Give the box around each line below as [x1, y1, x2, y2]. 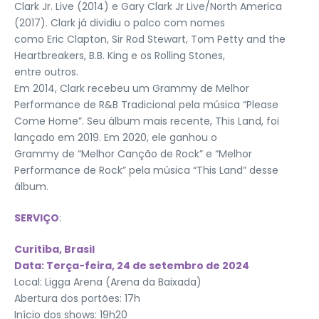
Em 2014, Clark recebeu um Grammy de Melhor [14, 80, 249, 95]
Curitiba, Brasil [14, 241, 95, 256]
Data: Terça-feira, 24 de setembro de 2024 [14, 258, 249, 273]
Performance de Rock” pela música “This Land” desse [14, 162, 278, 177]
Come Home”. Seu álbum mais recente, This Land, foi [14, 113, 279, 128]
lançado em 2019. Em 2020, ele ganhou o [14, 130, 217, 145]
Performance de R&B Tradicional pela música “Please [14, 97, 278, 112]
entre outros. [14, 64, 78, 79]
